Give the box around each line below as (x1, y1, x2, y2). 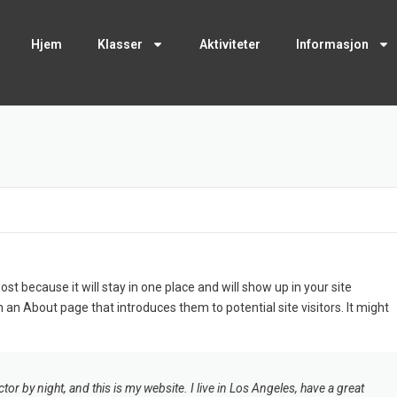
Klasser (97, 36, 143, 51)
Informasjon (295, 36, 369, 51)
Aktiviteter (198, 36, 261, 51)
